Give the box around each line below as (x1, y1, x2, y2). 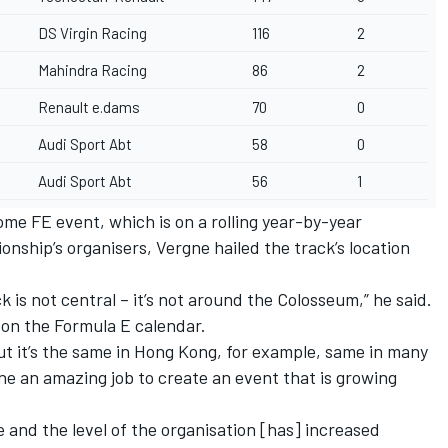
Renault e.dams (38, 98, 140, 117)
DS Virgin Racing (38, 24, 147, 43)
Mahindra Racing (38, 61, 147, 80)
